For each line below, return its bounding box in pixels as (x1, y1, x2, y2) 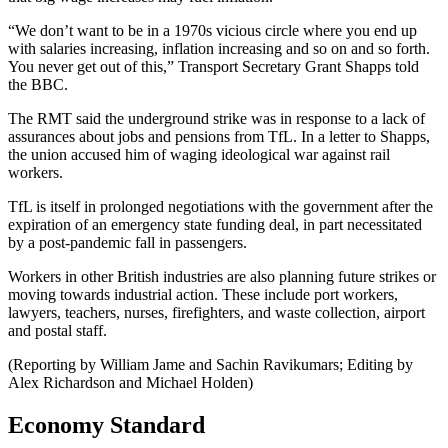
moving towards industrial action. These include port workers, (8, 286, 398, 304)
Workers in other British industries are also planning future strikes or (8, 268, 436, 286)
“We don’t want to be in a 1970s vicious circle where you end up (8, 22, 417, 40)
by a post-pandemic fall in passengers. (8, 234, 247, 252)
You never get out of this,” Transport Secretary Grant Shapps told (8, 58, 419, 76)
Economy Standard (8, 412, 205, 439)
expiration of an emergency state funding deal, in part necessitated (8, 216, 422, 234)
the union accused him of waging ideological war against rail (8, 146, 390, 164)
